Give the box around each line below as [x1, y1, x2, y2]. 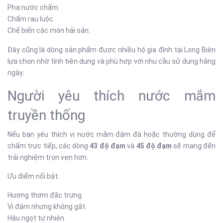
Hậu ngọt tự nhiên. [7, 214, 66, 222]
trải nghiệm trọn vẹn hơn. [7, 153, 88, 161]
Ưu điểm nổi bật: [7, 172, 59, 180]
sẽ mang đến [172, 142, 216, 150]
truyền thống [7, 107, 85, 123]
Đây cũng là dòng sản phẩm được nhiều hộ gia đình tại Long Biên [7, 46, 216, 54]
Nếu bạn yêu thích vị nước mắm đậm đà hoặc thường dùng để [7, 130, 216, 138]
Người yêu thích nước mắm [7, 88, 216, 104]
